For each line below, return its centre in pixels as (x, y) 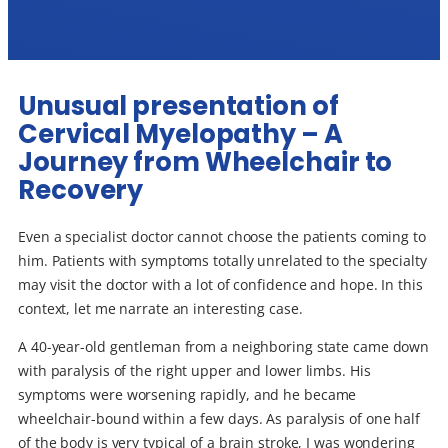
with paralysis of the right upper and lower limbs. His (194, 371)
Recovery (81, 189)
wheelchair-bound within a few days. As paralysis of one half (219, 419)
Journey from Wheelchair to (205, 161)
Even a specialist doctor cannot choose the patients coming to (222, 236)
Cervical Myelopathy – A (180, 133)
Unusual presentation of (178, 105)
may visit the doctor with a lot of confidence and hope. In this (220, 284)
